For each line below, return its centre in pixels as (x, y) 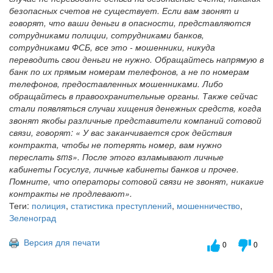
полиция (49, 205)
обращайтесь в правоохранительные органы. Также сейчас (133, 96)
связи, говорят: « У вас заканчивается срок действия (120, 132)
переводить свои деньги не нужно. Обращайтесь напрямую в (136, 59)
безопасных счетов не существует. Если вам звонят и (124, 10)
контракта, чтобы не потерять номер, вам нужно (115, 144)
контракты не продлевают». (71, 193)
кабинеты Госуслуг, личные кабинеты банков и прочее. (124, 169)
